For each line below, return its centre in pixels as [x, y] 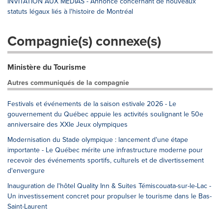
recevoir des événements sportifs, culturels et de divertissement [106, 160]
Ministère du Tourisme [47, 67]
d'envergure [26, 170]
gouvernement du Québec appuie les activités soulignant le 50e [105, 114]
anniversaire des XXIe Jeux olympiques [68, 124]
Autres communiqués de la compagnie [68, 82]
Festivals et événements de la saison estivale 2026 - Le [92, 104]
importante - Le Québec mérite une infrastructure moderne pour [105, 150]
